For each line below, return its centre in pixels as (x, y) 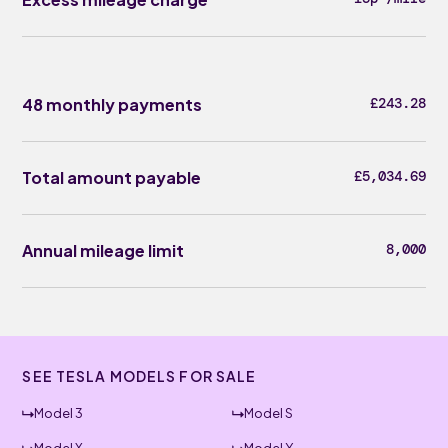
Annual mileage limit (103, 250)
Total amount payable (112, 177)
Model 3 (59, 413)
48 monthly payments (112, 104)
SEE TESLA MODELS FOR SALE (139, 376)
